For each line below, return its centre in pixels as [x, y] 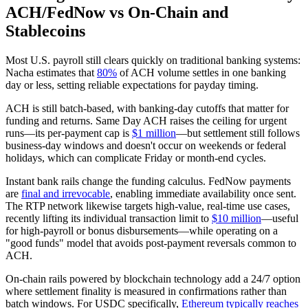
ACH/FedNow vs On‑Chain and [117, 12]
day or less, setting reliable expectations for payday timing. [132, 85]
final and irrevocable [66, 193]
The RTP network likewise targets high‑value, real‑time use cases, [148, 206]
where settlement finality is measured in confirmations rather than [146, 291]
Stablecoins [45, 31]
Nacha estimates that [51, 72]
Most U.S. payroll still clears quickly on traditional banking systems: [153, 60]
